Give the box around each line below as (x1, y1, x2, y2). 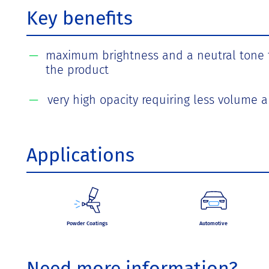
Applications (26, 143, 134, 166)
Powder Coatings (66, 220, 107, 226)
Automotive (199, 220, 228, 226)
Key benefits (26, 6, 133, 29)
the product (45, 62, 109, 77)
